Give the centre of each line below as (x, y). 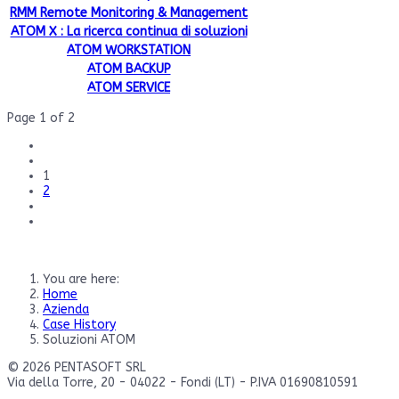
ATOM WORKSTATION (129, 50)
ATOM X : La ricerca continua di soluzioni (129, 31)
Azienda (66, 309)
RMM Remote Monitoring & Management (129, 12)
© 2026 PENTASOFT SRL (77, 367)
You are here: (85, 279)
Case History (79, 324)
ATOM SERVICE (129, 87)
